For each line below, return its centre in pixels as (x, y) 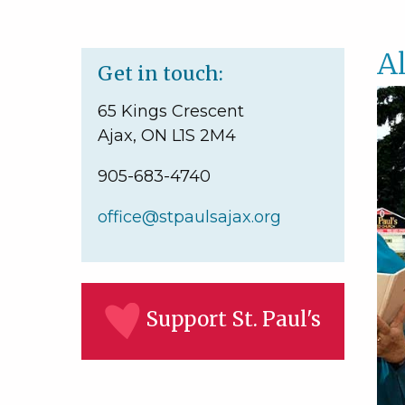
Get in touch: (160, 74)
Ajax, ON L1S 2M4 (167, 136)
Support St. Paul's (234, 320)
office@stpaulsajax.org (189, 217)
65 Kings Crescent (171, 111)
